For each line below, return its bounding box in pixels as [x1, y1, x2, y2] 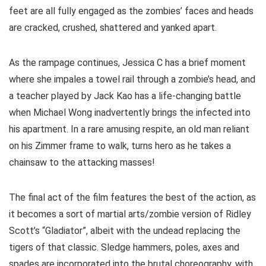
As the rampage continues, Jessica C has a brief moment [9, 56, 246, 68]
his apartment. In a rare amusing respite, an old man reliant [9, 123, 249, 135]
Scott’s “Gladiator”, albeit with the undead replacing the [9, 224, 240, 236]
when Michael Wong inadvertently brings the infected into [9, 106, 251, 118]
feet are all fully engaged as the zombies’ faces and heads [9, 5, 254, 17]
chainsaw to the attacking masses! [9, 156, 155, 168]
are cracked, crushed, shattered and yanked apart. [9, 21, 217, 33]
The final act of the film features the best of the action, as [9, 191, 256, 203]
